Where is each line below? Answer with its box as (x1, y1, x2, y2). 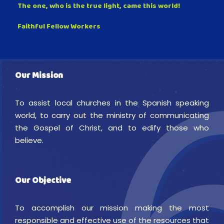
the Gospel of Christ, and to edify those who (15, 122, 209, 133)
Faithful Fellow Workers (17, 20, 100, 35)
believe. (15, 135, 43, 146)
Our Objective (15, 173, 71, 190)
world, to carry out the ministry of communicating (15, 110, 209, 121)
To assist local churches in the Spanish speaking (15, 97, 209, 108)
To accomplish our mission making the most (15, 202, 209, 213)
